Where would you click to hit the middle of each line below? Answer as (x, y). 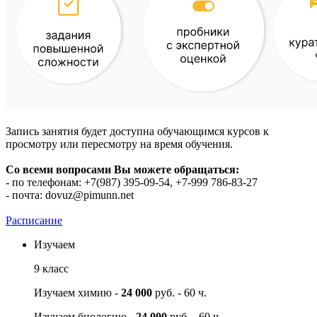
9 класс (51, 268)
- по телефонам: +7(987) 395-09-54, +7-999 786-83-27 (132, 182)
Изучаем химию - (77, 292)
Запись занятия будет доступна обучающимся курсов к (137, 131)
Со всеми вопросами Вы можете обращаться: (122, 169)
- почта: (25, 195)
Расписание (34, 220)
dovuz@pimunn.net (90, 195)
